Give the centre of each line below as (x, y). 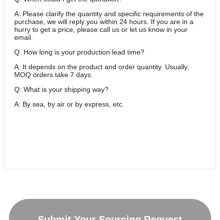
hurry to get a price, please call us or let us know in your (101, 29)
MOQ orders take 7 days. (54, 74)
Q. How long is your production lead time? (79, 52)
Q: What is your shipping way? (61, 89)
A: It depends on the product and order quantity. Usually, (102, 67)
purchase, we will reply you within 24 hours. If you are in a (104, 21)
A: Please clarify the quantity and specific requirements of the (109, 14)
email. (24, 37)
